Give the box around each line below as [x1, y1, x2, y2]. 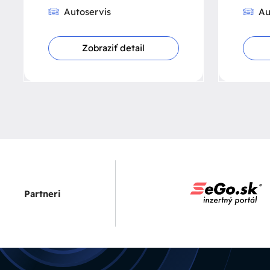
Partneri [24, 187, 61, 199]
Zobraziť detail [82, 42, 145, 54]
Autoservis [64, 6, 111, 17]
